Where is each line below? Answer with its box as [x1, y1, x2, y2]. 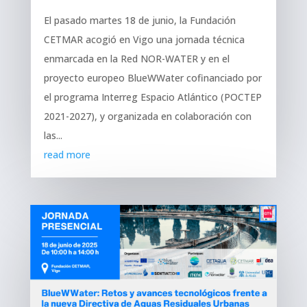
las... [43, 128, 62, 142]
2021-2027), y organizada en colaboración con [43, 109, 251, 123]
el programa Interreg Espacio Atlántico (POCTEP [43, 90, 262, 103]
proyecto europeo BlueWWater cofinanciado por [43, 71, 262, 84]
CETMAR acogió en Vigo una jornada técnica [43, 32, 245, 46]
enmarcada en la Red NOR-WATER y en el [43, 51, 230, 65]
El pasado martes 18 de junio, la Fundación [43, 13, 236, 27]
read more [43, 147, 90, 161]
